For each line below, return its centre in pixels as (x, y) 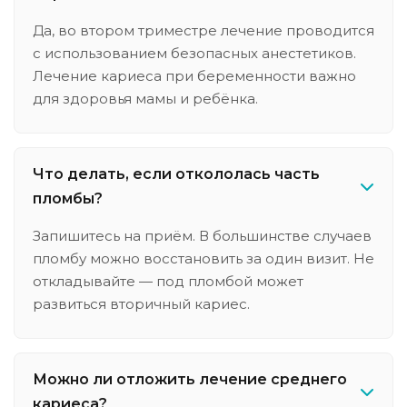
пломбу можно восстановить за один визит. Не (203, 258)
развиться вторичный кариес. (141, 304)
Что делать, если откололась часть (176, 174)
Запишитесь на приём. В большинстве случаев (202, 236)
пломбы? (68, 199)
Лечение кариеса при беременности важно (194, 76)
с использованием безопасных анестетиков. (194, 53)
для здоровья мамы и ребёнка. (145, 99)
